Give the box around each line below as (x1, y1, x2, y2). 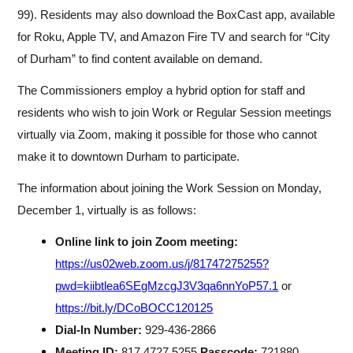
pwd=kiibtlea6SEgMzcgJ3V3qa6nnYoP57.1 (55, 280, 279, 292)
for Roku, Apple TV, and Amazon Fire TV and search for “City (17, 31, 331, 43)
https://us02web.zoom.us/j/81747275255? (55, 258, 269, 270)
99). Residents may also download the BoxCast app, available (17, 9, 336, 21)
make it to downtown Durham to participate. (17, 150, 240, 163)
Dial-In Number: (55, 324, 143, 336)
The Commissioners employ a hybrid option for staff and (17, 84, 306, 97)
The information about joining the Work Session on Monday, (17, 182, 322, 195)
